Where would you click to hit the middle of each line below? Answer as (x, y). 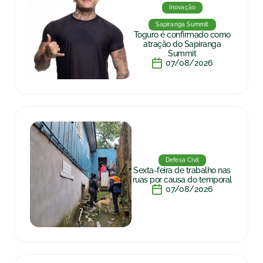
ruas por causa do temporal (182, 180)
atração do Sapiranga (182, 44)
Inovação (182, 7)
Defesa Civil (182, 160)
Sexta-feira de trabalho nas (182, 170)
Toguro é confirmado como (182, 35)
